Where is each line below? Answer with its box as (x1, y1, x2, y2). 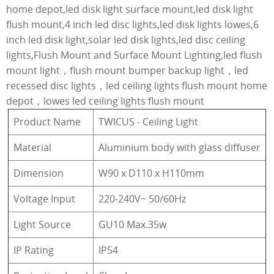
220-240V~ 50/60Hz (98, 191, 186, 206)
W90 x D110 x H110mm (98, 166, 204, 180)
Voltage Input (13, 191, 75, 206)
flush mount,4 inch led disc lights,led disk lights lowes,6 (6, 17, 259, 31)
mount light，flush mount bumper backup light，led (6, 63, 248, 77)
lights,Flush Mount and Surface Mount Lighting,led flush (6, 48, 262, 62)
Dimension (13, 166, 64, 180)
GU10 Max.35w (98, 217, 166, 231)
